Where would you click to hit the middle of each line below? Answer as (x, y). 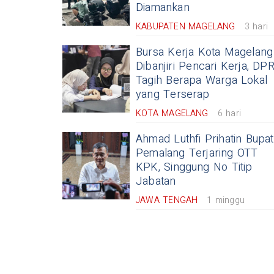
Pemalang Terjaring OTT (197, 153)
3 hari (256, 27)
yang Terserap (173, 94)
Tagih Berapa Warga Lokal (202, 80)
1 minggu (226, 200)
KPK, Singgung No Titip (194, 167)
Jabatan (156, 181)
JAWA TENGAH (167, 200)
